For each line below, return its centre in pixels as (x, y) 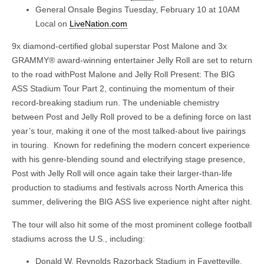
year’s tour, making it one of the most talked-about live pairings (129, 131)
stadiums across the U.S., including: (78, 238)
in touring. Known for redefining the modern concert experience (131, 145)
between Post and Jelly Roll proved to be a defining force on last (131, 117)
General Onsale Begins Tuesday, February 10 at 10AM (138, 9)
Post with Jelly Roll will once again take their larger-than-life (122, 174)
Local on (52, 23)
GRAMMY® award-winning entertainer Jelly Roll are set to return (132, 60)
